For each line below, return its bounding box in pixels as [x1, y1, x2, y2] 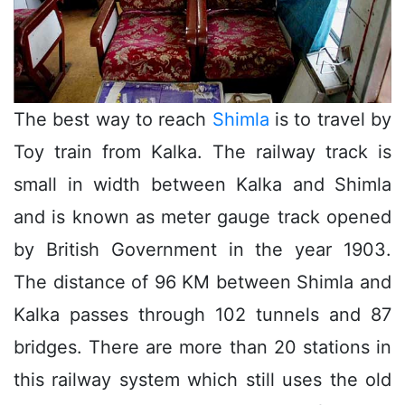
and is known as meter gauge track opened [14, 205, 391, 228]
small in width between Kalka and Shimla [14, 173, 391, 195]
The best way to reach [14, 108, 212, 130]
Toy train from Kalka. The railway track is [14, 140, 391, 163]
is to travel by [268, 108, 392, 130]
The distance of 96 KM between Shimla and [14, 270, 391, 293]
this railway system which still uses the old [14, 368, 391, 391]
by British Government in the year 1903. [14, 238, 391, 260]
